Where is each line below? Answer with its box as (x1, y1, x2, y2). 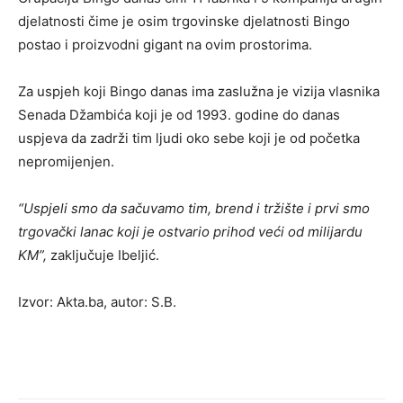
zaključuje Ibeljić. (50, 246, 159, 264)
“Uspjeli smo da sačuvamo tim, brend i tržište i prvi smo (18, 199, 370, 217)
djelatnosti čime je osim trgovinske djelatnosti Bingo (18, 12, 350, 30)
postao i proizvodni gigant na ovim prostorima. (18, 35, 312, 53)
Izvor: (18, 292, 53, 310)
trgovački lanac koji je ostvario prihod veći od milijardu (18, 222, 363, 240)
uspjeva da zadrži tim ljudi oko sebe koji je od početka (18, 129, 360, 147)
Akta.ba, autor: (57, 292, 151, 310)
